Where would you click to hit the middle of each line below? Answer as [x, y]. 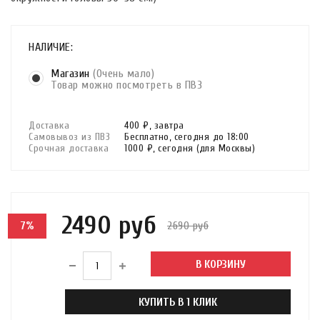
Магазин [72, 74]
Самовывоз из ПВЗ [69, 137]
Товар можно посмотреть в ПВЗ [126, 85]
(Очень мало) [124, 74]
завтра [169, 125]
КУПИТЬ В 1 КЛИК [178, 302]
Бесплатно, [149, 137]
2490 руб [109, 225]
